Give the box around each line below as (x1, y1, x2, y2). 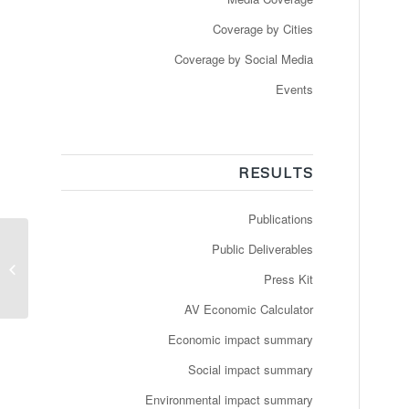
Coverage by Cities (212, 20, 313, 37)
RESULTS (237, 163, 313, 182)
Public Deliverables (211, 240, 313, 257)
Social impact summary (187, 361, 313, 378)
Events (275, 80, 313, 98)
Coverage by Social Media (173, 50, 313, 68)
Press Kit (263, 270, 313, 288)
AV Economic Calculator (184, 300, 313, 318)
